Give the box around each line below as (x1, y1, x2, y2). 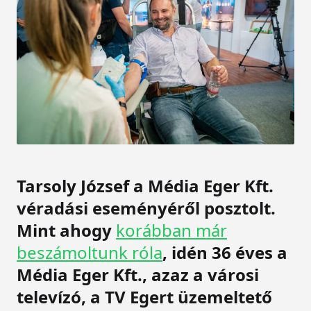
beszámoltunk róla (17, 240, 162, 264)
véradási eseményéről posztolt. (17, 196, 276, 219)
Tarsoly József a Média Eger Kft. (17, 174, 274, 197)
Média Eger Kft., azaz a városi (17, 262, 259, 286)
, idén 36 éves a (162, 240, 287, 264)
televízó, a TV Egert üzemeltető (17, 285, 272, 308)
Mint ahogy (17, 218, 116, 242)
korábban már (116, 218, 227, 242)
